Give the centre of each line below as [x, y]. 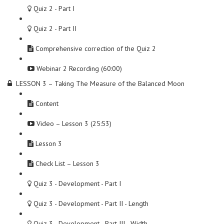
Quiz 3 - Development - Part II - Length [91, 203]
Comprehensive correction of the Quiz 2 [96, 48]
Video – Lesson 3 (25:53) [74, 123]
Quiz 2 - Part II [55, 28]
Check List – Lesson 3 [67, 163]
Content [47, 103]
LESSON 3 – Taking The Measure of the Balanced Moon [100, 83]
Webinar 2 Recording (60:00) [79, 68]
